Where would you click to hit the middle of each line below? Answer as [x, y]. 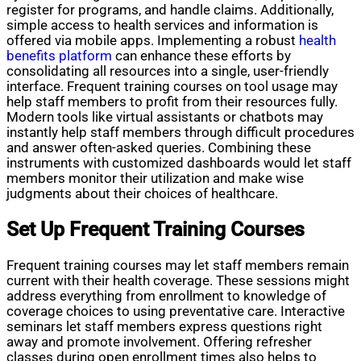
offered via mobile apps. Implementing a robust [153, 40]
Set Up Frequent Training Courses [156, 230]
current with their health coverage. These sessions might [178, 280]
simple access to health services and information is [162, 25]
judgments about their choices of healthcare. [142, 193]
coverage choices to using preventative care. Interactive [176, 311]
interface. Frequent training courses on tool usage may [172, 86]
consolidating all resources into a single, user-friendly [168, 71]
